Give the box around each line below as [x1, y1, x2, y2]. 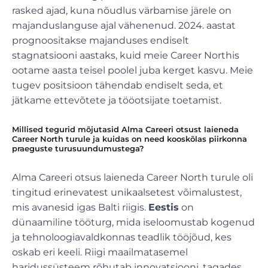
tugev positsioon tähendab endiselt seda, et [12, 79, 223, 91]
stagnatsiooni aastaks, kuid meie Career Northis [12, 49, 239, 61]
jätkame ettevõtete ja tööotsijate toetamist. [12, 94, 221, 106]
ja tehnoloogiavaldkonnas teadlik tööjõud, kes [12, 231, 232, 243]
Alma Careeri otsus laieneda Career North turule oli [12, 171, 253, 183]
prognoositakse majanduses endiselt [12, 34, 189, 46]
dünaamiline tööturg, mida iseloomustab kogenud [12, 216, 255, 228]
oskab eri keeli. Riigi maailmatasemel [12, 246, 188, 258]
